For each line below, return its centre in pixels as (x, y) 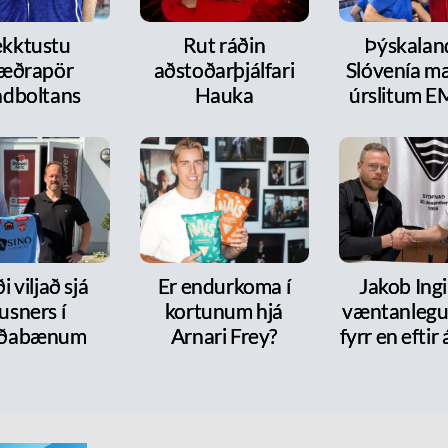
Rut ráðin (224, 44)
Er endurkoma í (224, 286)
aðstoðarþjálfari (224, 69)
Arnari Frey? (224, 336)
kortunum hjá (224, 311)
